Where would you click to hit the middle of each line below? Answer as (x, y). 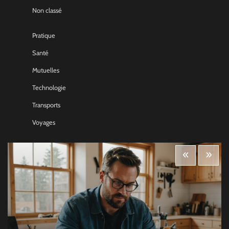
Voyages (44, 122)
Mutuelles (46, 70)
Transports (46, 105)
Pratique (44, 35)
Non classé (47, 10)
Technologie (49, 87)
